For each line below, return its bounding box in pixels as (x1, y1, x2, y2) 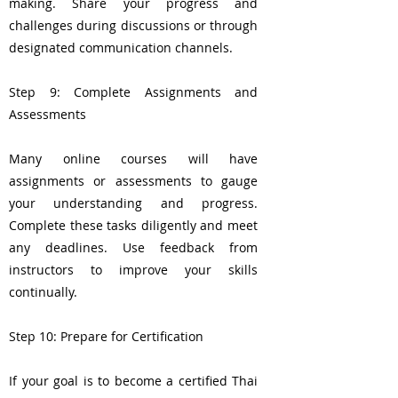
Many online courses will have (9, 150, 258, 167)
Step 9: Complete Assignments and (9, 84, 258, 100)
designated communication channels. (9, 39, 233, 56)
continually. (9, 283, 77, 300)
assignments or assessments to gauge (9, 172, 258, 189)
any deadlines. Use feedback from (9, 239, 258, 256)
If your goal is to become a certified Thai (9, 372, 258, 389)
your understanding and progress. (9, 195, 258, 211)
